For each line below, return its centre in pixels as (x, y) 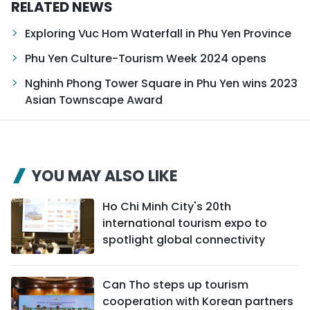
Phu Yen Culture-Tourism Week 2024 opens (146, 58)
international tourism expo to (185, 223)
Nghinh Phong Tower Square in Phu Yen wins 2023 (161, 83)
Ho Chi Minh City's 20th (167, 207)
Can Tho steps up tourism (175, 285)
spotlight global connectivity (184, 240)
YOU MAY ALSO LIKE (105, 176)
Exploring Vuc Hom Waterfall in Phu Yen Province (158, 34)
